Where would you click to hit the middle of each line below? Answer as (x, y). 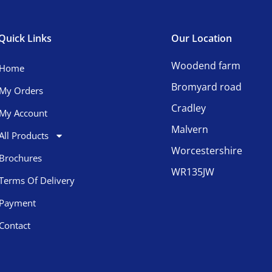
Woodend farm (206, 65)
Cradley (189, 108)
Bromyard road (206, 87)
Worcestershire (207, 150)
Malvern (190, 129)
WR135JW (193, 172)
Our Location (202, 38)
